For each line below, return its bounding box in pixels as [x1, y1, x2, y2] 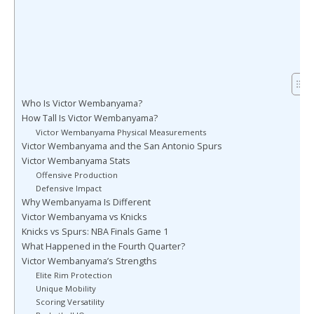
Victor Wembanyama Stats [22, 154, 130, 167]
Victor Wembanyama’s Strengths [22, 254, 157, 267]
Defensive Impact [35, 182, 102, 193]
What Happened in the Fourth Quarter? [22, 240, 185, 252]
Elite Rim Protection [35, 269, 112, 280]
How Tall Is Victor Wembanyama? [22, 111, 158, 124]
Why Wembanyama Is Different [22, 196, 151, 208]
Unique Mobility [35, 282, 96, 294]
